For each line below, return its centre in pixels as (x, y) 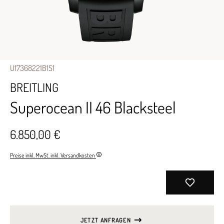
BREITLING (34, 87)
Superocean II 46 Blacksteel (93, 107)
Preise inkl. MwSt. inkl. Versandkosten (53, 155)
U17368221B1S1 (32, 68)
